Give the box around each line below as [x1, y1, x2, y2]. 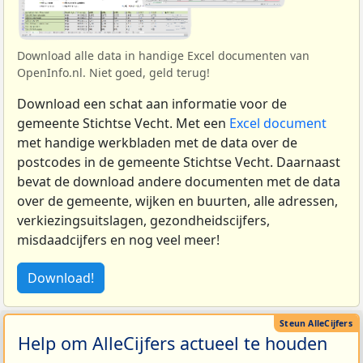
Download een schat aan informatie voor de [17, 94, 287, 113]
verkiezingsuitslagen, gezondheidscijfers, [17, 211, 270, 229]
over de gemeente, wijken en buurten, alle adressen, [17, 191, 338, 210]
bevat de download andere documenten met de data [17, 172, 340, 190]
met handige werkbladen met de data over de [17, 133, 297, 152]
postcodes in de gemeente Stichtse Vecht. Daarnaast [17, 152, 340, 171]
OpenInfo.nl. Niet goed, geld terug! [17, 64, 210, 80]
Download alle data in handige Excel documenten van [17, 47, 310, 63]
